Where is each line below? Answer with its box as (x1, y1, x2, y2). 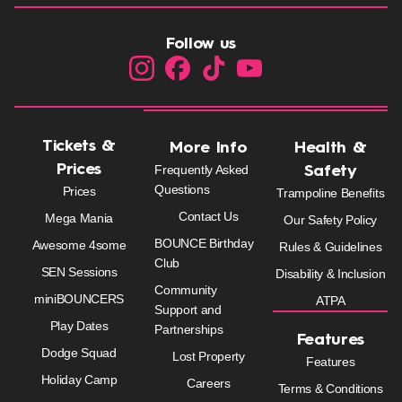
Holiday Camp (40, 372, 118, 388)
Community (154, 283, 217, 298)
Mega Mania (45, 211, 114, 226)
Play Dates (49, 319, 109, 334)
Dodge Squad (41, 345, 117, 361)
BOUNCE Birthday (154, 236, 254, 251)
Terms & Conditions (277, 381, 383, 397)
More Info (170, 140, 248, 157)
